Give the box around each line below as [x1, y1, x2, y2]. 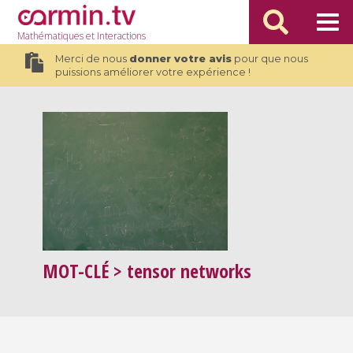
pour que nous [231, 53, 308, 65]
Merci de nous [54, 53, 129, 65]
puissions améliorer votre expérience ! [54, 66, 251, 78]
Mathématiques [17, 29, 84, 43]
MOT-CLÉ [43, 258, 110, 284]
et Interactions [84, 29, 147, 43]
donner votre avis [128, 53, 232, 65]
